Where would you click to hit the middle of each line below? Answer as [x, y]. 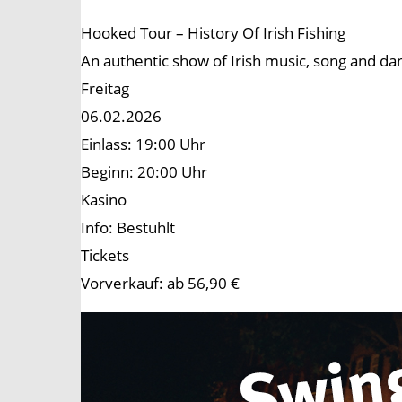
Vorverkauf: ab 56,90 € [160, 284]
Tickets [105, 256]
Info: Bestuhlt [128, 228]
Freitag [105, 89]
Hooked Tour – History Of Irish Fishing [213, 33]
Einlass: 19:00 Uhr [143, 144]
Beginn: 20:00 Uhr [144, 172]
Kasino [104, 200]
